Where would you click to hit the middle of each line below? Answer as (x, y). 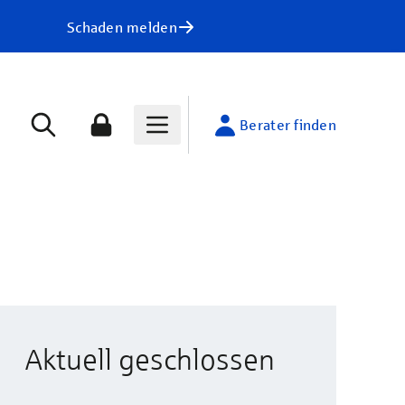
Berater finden (288, 124)
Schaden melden (122, 27)
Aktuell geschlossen (150, 359)
